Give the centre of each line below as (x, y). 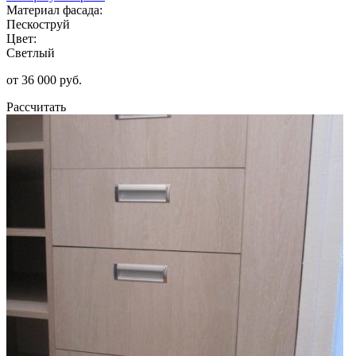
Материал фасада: (54, 10)
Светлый (31, 52)
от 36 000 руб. (44, 79)
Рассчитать (36, 106)
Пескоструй (38, 24)
